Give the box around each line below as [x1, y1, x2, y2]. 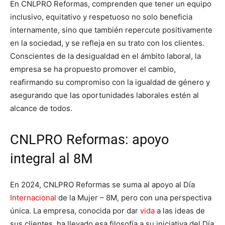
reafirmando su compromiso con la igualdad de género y [10, 77, 210, 87]
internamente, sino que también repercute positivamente [10, 25, 212, 35]
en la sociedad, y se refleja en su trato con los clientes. [10, 38, 204, 48]
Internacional [10, 193, 56, 203]
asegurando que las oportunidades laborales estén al [10, 90, 199, 100]
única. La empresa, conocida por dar [10, 206, 140, 216]
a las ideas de [155, 206, 205, 216]
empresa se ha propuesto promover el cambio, [10, 64, 176, 74]
